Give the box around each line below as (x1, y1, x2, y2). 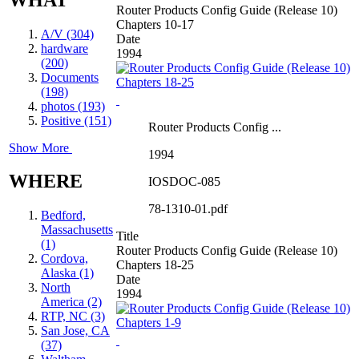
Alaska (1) (41, 266, 94, 280)
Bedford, (41, 208, 86, 223)
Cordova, (41, 252, 88, 266)
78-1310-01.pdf (148, 201, 228, 216)
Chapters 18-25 (116, 257, 194, 272)
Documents (41, 70, 99, 84)
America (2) (41, 295, 102, 309)
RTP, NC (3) (41, 309, 105, 324)
